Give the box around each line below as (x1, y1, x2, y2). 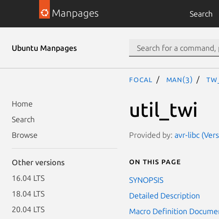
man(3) (166, 75, 193, 84)
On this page (129, 156, 181, 166)
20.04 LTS (12, 205, 44, 214)
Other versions (12, 158, 65, 167)
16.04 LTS (12, 174, 44, 182)
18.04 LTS (12, 189, 44, 198)
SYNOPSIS (129, 175, 163, 184)
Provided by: (129, 130, 175, 139)
